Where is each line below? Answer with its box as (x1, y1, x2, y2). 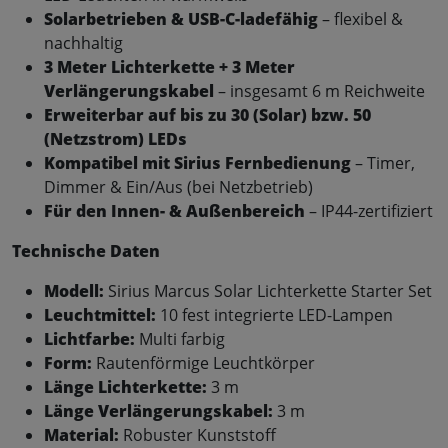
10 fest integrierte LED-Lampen (156, 303, 393, 326)
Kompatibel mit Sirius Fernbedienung (44, 151, 351, 174)
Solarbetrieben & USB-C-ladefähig (44, 7, 318, 30)
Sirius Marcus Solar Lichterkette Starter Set (104, 279, 432, 302)
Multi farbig (135, 327, 225, 350)
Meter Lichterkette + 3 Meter (57, 55, 295, 78)
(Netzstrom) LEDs (44, 127, 187, 150)
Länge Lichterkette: (44, 375, 207, 398)
